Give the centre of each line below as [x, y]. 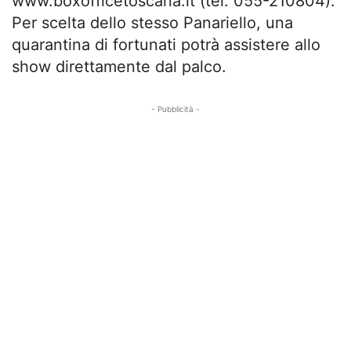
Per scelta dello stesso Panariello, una [152, 22]
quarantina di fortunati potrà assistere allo [166, 44]
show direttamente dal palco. [119, 66]
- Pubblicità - [175, 109]
